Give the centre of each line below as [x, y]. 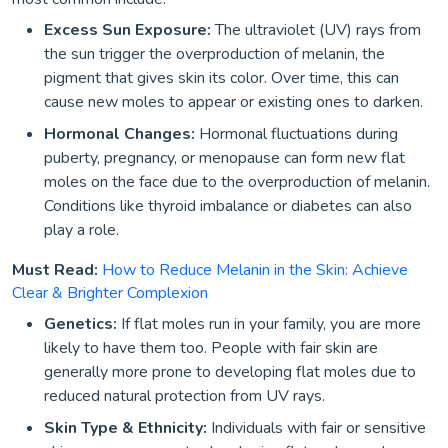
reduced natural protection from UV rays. [184, 396]
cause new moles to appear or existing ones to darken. [233, 102]
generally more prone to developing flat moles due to [230, 372]
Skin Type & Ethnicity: [127, 428]
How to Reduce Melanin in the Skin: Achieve [255, 270]
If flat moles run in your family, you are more [271, 324]
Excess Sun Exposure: [129, 30]
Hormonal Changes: [121, 134]
